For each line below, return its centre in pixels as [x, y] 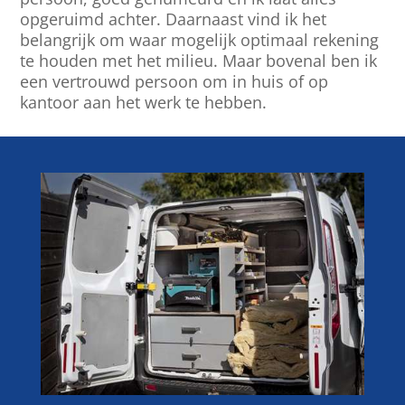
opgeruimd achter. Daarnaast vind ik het [174, 19]
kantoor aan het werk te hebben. [148, 102]
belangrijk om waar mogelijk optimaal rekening [200, 39]
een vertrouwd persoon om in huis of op [174, 81]
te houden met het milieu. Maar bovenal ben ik [199, 60]
